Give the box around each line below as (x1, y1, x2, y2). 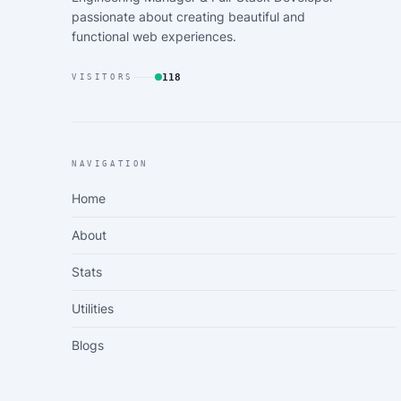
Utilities (72, 301, 114, 316)
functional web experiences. (72, 29, 236, 44)
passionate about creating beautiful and (72, 9, 305, 24)
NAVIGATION (72, 159, 149, 168)
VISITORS (72, 72, 133, 81)
